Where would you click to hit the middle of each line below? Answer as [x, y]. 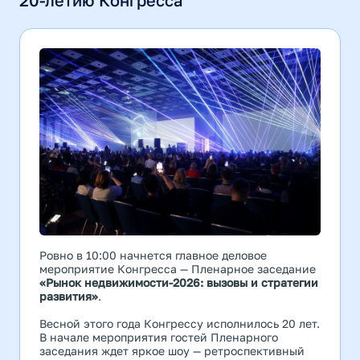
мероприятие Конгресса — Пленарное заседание [178, 269]
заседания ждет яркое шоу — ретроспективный [172, 351]
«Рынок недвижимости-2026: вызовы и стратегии [179, 283]
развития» [69, 297]
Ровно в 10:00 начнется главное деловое [153, 256]
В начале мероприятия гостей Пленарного [159, 337]
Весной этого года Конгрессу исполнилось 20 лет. [180, 324]
